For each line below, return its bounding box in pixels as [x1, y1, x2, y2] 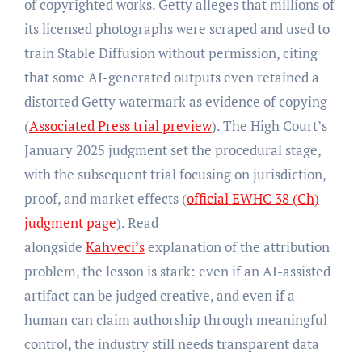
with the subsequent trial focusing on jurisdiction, [23, 165, 326, 184]
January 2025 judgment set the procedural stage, [23, 141, 321, 160]
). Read [116, 213, 158, 233]
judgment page [23, 213, 116, 233]
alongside [23, 238, 86, 257]
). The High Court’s [211, 116, 327, 136]
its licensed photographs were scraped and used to [23, 19, 330, 39]
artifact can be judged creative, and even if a [23, 286, 295, 305]
